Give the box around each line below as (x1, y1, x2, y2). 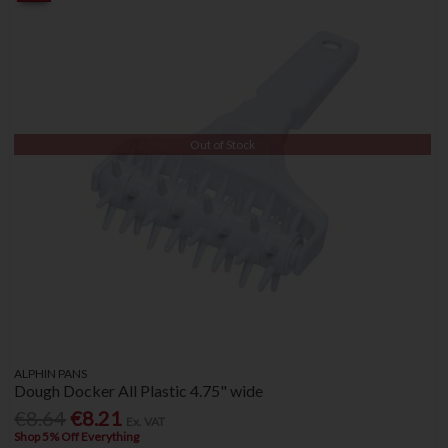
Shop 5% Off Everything (14, 429, 140, 445)
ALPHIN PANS (14, 366, 88, 381)
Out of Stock (190, 136, 256, 152)
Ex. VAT (126, 414, 166, 430)
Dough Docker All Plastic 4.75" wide (14, 381, 264, 400)
